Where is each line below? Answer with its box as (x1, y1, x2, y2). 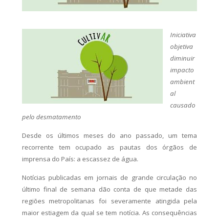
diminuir (170, 53, 195, 63)
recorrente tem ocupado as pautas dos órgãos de (22, 142, 197, 152)
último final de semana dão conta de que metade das (22, 184, 197, 194)
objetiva (170, 42, 193, 51)
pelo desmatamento (22, 112, 81, 121)
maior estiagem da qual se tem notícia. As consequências (22, 208, 197, 217)
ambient (170, 77, 195, 86)
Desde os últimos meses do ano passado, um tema (22, 131, 197, 140)
